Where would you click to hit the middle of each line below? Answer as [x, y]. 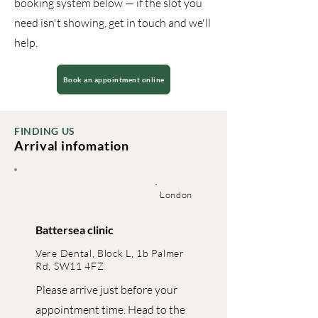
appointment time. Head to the [110, 309]
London [176, 194]
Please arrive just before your [106, 290]
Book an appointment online [114, 79]
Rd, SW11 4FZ [70, 266]
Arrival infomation [72, 146]
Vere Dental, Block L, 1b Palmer [110, 253]
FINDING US [45, 131]
